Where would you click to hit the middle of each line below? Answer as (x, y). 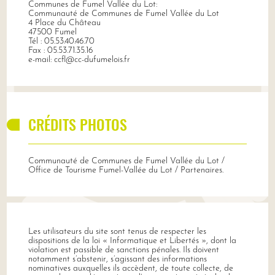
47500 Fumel (52, 32)
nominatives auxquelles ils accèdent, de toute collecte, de (130, 268)
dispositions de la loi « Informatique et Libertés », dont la (132, 241)
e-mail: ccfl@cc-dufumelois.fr (80, 60)
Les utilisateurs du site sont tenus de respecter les (117, 231)
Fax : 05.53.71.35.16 (60, 50)
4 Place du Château (64, 23)
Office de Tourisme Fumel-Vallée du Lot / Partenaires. (126, 170)
